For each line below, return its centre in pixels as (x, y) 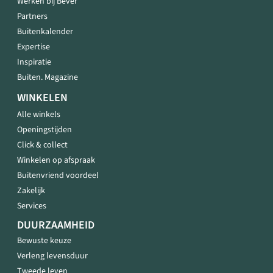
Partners (32, 16)
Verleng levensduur (52, 256)
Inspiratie (34, 62)
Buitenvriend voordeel (58, 175)
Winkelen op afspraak (56, 160)
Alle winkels (39, 115)
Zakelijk (31, 191)
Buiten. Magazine (48, 77)
